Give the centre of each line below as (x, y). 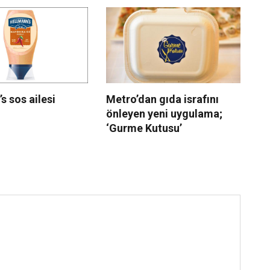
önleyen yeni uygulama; (164, 114)
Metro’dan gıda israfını (162, 99)
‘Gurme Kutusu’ (144, 128)
